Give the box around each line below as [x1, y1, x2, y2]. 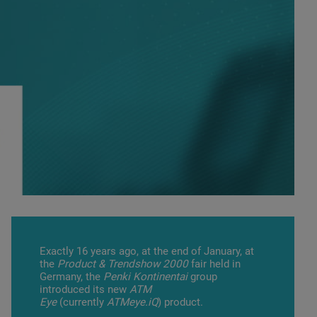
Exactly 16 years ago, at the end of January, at [40, 245, 254, 258]
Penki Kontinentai [103, 270, 190, 283]
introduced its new [40, 283, 129, 296]
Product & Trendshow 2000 [57, 258, 191, 270]
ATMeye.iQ [107, 296, 158, 309]
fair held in [191, 258, 241, 270]
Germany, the [40, 270, 103, 283]
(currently [59, 296, 107, 309]
